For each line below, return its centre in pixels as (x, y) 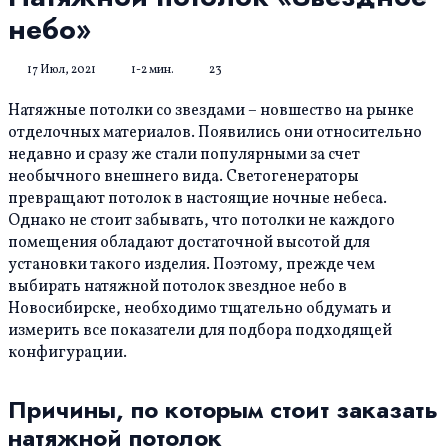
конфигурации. (67, 353)
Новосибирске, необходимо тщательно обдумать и (199, 309)
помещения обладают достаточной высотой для (189, 243)
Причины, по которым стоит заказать (223, 410)
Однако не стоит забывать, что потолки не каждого (201, 221)
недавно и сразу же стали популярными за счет (184, 155)
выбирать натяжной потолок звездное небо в (177, 287)
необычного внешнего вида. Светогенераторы (183, 177)
